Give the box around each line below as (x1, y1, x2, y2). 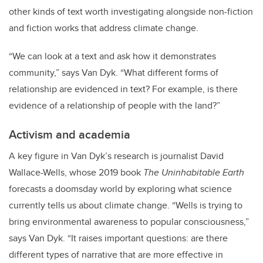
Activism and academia (9, 126, 130, 143)
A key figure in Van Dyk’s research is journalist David (9, 149, 224, 163)
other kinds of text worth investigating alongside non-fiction (9, 5, 253, 19)
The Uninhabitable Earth (143, 166, 244, 180)
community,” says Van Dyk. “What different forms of (9, 66, 218, 80)
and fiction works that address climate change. (9, 21, 198, 35)
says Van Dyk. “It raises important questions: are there (9, 231, 228, 245)
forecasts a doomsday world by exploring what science (9, 182, 232, 196)
